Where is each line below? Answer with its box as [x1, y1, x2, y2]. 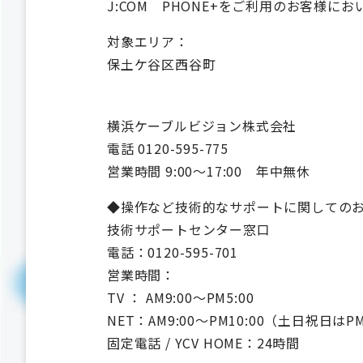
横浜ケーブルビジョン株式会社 [107, 116, 297, 135]
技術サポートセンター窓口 [107, 220, 284, 239]
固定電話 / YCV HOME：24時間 [107, 333, 300, 352]
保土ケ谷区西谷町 [107, 54, 216, 74]
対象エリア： [107, 32, 189, 51]
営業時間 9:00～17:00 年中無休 [107, 161, 311, 181]
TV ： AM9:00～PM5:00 [107, 288, 254, 307]
